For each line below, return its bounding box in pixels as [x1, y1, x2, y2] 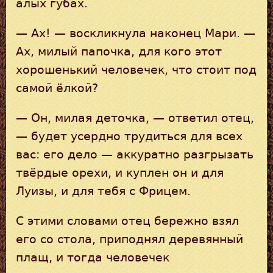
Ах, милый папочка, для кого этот [16, 44, 222, 58]
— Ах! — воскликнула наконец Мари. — [16, 26, 255, 40]
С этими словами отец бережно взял [16, 214, 239, 227]
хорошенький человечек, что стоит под [16, 63, 257, 76]
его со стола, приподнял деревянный [16, 232, 243, 246]
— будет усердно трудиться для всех [16, 129, 243, 143]
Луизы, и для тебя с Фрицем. [16, 184, 191, 197]
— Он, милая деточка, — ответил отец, [16, 111, 254, 124]
